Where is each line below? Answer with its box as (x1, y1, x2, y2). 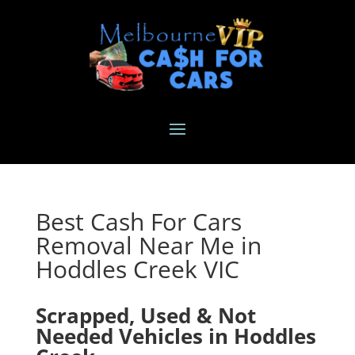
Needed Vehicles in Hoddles (35, 322, 316, 351)
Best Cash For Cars (35, 205, 242, 239)
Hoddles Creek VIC (35, 253, 239, 286)
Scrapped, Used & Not (35, 301, 256, 330)
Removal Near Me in (35, 229, 261, 262)
